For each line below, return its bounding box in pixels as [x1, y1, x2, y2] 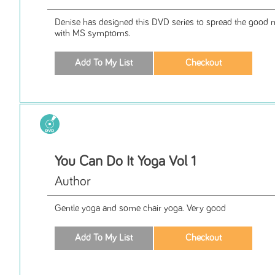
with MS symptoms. [55, 29, 131, 39]
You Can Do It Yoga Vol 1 [55, 154, 196, 169]
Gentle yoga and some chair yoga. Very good [55, 204, 226, 214]
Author [55, 175, 91, 189]
